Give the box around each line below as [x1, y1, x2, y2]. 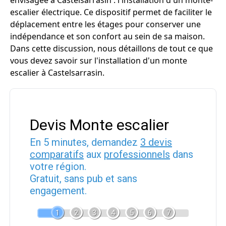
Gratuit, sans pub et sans [30, 173, 137, 185]
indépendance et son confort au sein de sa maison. [10, 31, 205, 42]
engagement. [30, 185, 87, 197]
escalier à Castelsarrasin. [10, 67, 104, 78]
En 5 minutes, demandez [30, 136, 140, 148]
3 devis [140, 136, 172, 148]
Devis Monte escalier [30, 116, 169, 134]
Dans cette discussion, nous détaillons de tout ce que [10, 43, 213, 54]
